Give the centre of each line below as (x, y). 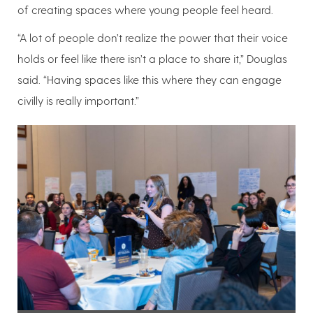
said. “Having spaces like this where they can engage (150, 79)
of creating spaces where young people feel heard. (145, 9)
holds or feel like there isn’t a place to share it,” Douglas (152, 58)
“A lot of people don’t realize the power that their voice (153, 37)
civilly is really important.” (78, 100)
